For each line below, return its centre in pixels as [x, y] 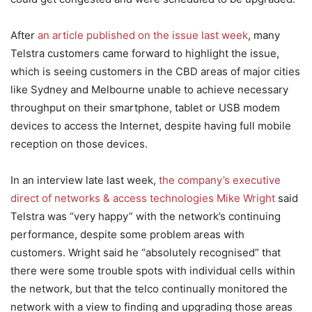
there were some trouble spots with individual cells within [153, 271]
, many [264, 35]
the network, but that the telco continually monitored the [149, 289]
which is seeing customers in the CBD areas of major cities [155, 71]
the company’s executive [220, 180]
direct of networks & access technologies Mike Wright [143, 198]
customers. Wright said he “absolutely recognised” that [146, 252]
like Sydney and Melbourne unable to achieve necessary [149, 89]
